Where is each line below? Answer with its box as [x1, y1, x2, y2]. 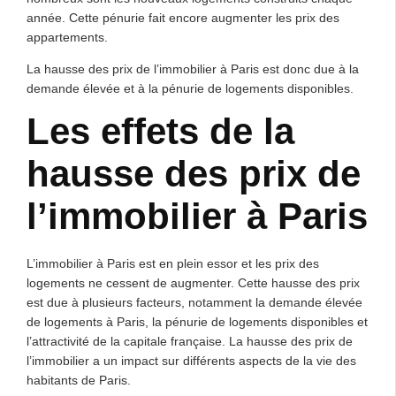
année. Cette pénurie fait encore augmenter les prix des [27, 11, 339, 25]
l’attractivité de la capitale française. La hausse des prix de [27, 334, 353, 348]
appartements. [27, 30, 108, 44]
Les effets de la [27, 110, 294, 152]
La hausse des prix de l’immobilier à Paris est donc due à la [27, 62, 359, 76]
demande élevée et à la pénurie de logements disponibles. [27, 81, 354, 95]
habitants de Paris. [27, 373, 131, 387]
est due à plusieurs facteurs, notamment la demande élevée [27, 295, 362, 309]
